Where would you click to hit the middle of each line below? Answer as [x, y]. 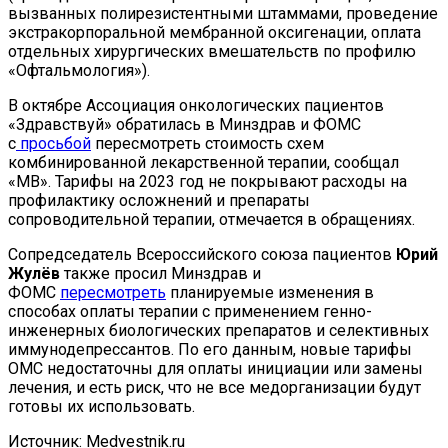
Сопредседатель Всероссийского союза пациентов [202, 254]
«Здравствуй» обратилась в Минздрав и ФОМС [184, 124]
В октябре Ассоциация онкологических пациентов [196, 105]
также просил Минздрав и [160, 273]
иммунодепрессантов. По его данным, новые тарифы [210, 349]
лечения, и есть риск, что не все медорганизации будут [214, 387]
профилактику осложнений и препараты [159, 200]
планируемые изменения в [270, 292]
